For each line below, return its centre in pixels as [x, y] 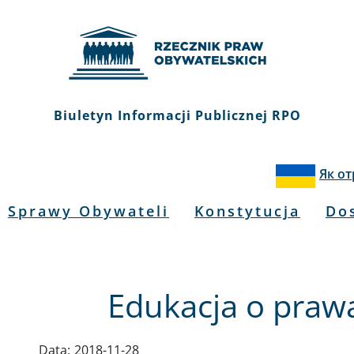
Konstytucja [247, 211]
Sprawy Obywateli [88, 211]
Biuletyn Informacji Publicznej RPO [177, 115]
